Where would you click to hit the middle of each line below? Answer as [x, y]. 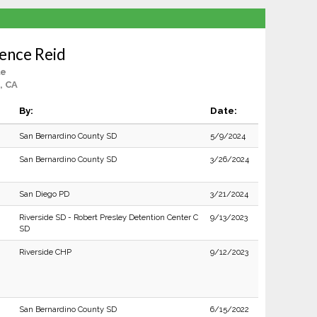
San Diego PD [44, 194]
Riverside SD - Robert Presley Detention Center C [108, 217]
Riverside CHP [45, 252]
